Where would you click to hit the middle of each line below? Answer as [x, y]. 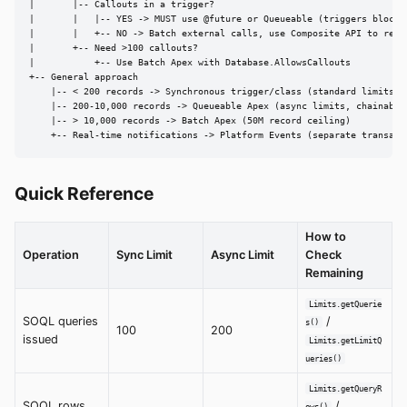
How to [326, 236]
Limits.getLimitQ [345, 340]
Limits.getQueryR [345, 388]
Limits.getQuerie [345, 303]
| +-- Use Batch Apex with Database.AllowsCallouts [190, 63]
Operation [51, 254]
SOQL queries [60, 321]
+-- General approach [84, 77]
